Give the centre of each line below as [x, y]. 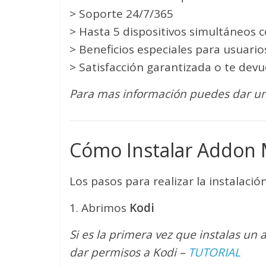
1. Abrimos [99, 208]
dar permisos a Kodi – [129, 253]
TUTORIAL [214, 253]
